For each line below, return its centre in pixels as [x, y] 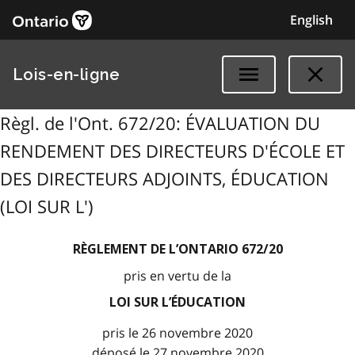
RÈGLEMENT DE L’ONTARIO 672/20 [177, 249]
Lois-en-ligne [67, 74]
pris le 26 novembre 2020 [177, 332]
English [311, 20]
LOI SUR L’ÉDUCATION [177, 303]
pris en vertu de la [177, 276]
